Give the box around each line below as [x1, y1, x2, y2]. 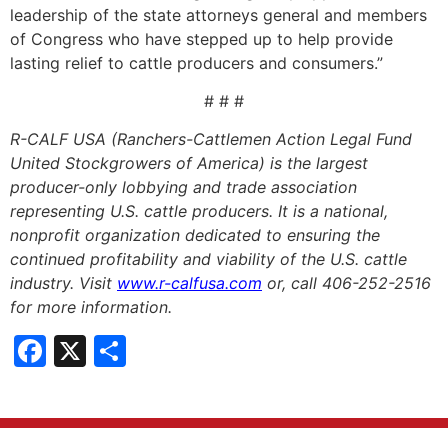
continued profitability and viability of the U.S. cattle [10, 249, 407, 270]
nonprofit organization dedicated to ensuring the [10, 225, 380, 246]
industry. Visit [10, 273, 117, 294]
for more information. [10, 297, 172, 318]
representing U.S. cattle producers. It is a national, [10, 201, 388, 222]
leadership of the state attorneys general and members [10, 4, 427, 25]
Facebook [46, 331, 195, 371]
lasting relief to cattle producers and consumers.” [10, 52, 383, 73]
